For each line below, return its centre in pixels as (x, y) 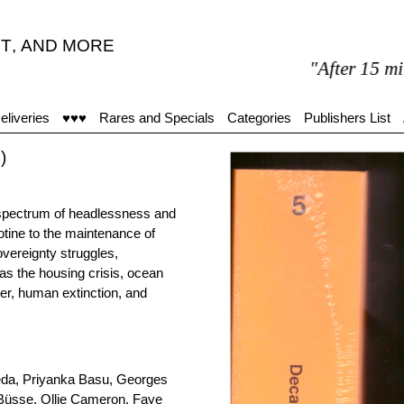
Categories (259, 118)
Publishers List (347, 118)
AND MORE (68, 46)
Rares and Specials (157, 118)
